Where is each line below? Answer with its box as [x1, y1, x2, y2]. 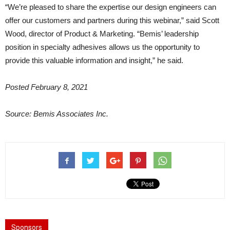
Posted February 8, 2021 [5, 83, 88, 91]
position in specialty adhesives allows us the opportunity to [5, 43, 200, 51]
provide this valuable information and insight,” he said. [5, 56, 183, 65]
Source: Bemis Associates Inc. [5, 109, 108, 118]
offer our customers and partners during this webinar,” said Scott [5, 16, 219, 25]
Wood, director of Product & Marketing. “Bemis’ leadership [5, 29, 199, 38]
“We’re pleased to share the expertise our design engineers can [5, 3, 216, 11]
